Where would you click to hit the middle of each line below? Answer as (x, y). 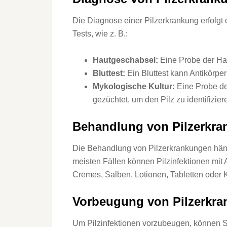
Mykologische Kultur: (134, 86)
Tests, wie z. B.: (100, 34)
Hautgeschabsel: (125, 60)
